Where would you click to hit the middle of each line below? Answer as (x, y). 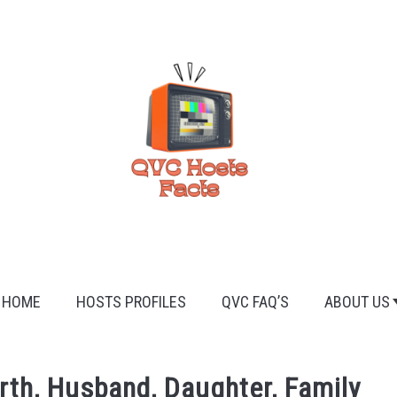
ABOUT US (357, 302)
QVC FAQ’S (255, 302)
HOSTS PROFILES (131, 302)
